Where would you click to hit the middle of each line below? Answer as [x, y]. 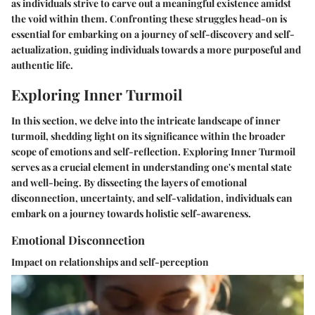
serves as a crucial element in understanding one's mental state [152, 167]
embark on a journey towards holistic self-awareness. [131, 214]
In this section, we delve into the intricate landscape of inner [146, 121]
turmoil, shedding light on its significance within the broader [148, 136]
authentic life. [42, 65]
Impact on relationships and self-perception [110, 262]
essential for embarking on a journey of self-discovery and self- [153, 34]
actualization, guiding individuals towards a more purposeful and [156, 49]
